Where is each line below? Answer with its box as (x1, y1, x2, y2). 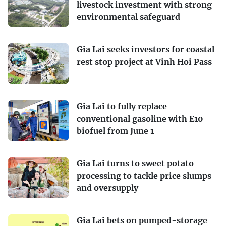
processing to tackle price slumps (77, 170, 211, 181)
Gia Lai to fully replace (77, 101, 167, 111)
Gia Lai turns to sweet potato (77, 158, 194, 168)
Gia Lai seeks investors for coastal (77, 44, 214, 54)
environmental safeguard (77, 11, 180, 22)
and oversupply (77, 182, 138, 193)
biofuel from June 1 (77, 125, 154, 136)
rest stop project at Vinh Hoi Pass (77, 56, 212, 67)
